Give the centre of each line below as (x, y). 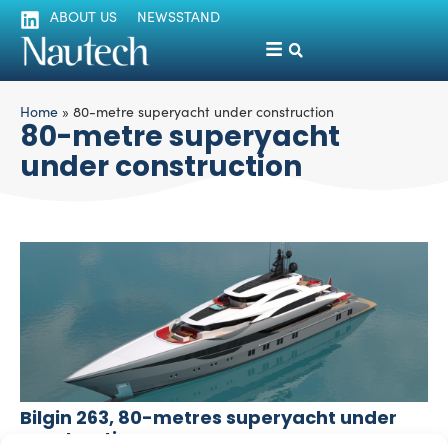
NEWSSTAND (178, 16)
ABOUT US (83, 16)
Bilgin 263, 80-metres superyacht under (208, 418)
